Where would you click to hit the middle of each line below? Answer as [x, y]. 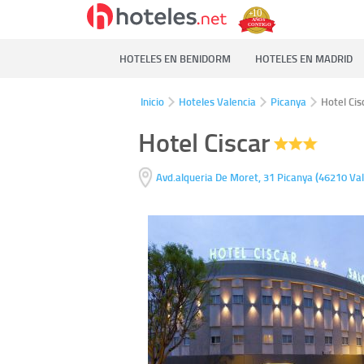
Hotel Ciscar [204, 142]
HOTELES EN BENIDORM [175, 58]
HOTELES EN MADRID [304, 58]
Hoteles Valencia [217, 102]
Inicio [152, 102]
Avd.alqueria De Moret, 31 [215, 178]
